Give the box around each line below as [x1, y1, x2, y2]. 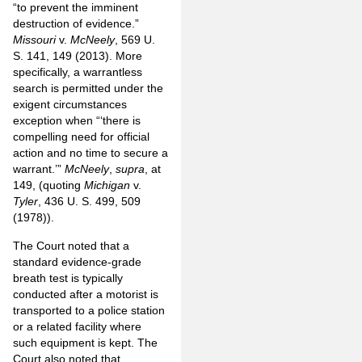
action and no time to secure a [13, 146, 168, 160]
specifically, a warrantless [13, 65, 142, 79]
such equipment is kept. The [13, 335, 158, 349]
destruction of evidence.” [13, 17, 139, 31]
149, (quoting [13, 179, 84, 192]
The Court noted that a [13, 238, 129, 252]
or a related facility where [13, 319, 141, 333]
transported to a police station [13, 303, 165, 317]
